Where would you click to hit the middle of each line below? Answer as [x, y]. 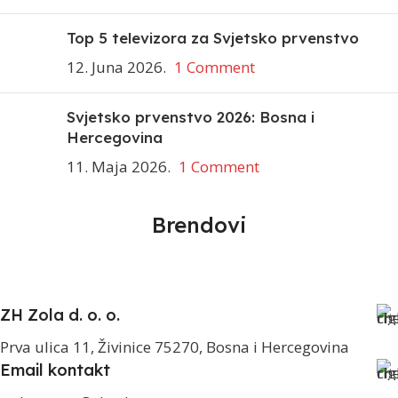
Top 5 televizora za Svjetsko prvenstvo [213, 37]
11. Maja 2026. [119, 166]
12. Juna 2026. [116, 67]
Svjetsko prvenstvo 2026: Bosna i [191, 116]
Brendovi [199, 224]
